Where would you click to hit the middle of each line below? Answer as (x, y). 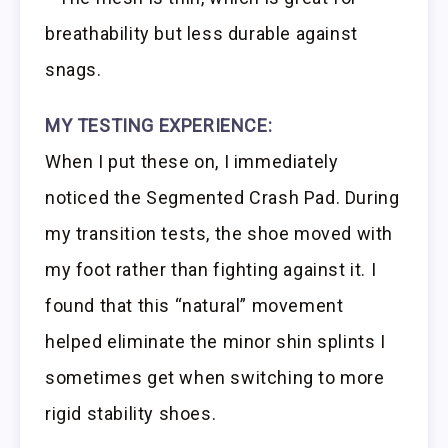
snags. (73, 69)
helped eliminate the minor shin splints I (215, 342)
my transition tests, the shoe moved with (219, 234)
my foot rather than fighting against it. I (211, 270)
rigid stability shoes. (131, 414)
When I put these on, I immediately (192, 162)
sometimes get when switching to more (215, 378)
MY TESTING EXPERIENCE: (159, 126)
